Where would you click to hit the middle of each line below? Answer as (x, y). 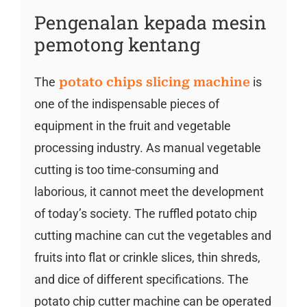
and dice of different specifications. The (141, 279)
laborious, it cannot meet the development (149, 191)
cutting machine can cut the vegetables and (152, 235)
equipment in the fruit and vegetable (132, 125)
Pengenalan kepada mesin (150, 23)
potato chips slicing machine (152, 82)
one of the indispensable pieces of (126, 103)
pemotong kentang (117, 45)
